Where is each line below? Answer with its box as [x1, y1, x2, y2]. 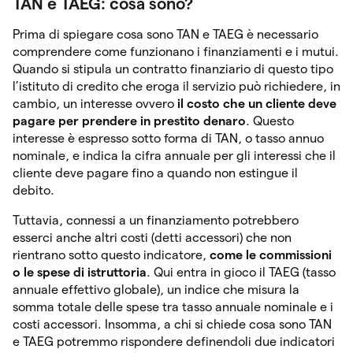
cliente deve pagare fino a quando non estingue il [13, 165, 298, 180]
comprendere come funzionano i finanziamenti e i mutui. [13, 44, 339, 58]
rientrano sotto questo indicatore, [13, 247, 210, 262]
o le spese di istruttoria [13, 265, 147, 279]
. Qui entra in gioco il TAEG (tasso [147, 265, 336, 279]
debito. [13, 183, 58, 197]
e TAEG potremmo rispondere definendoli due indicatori [13, 334, 335, 348]
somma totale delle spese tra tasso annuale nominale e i [13, 299, 333, 314]
